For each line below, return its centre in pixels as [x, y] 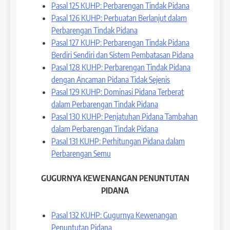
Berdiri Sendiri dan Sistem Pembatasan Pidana [122, 55]
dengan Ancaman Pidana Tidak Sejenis [111, 79]
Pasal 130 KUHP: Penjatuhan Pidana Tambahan [124, 116]
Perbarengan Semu [81, 153]
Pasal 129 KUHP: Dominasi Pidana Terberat [118, 92]
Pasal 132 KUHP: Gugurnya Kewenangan [114, 215]
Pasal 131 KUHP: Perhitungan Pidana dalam [118, 141]
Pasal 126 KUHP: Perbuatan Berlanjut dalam [119, 18]
